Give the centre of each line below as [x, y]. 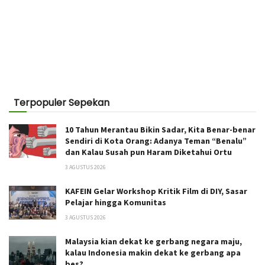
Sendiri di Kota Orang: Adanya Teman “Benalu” [156, 140]
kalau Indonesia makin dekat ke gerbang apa [153, 252]
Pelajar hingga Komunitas [116, 202]
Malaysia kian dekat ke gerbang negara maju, [153, 241]
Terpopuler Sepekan [62, 102]
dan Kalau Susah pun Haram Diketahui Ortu [148, 152]
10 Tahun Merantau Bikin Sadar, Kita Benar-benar [160, 129]
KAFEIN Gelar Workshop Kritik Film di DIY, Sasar [156, 191]
